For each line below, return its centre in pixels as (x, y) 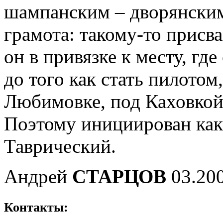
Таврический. (60, 146)
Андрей (38, 176)
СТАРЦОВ (119, 176)
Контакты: (36, 207)
